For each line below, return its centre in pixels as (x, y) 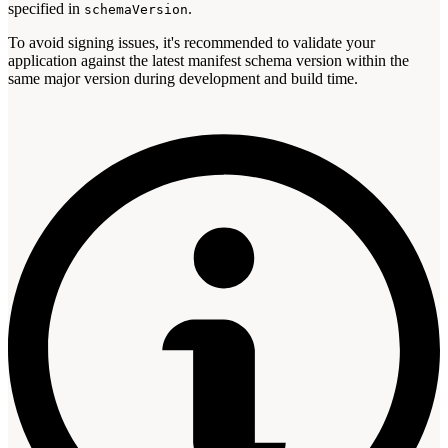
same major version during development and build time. (183, 78)
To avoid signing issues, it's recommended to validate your (191, 42)
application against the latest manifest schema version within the (208, 60)
